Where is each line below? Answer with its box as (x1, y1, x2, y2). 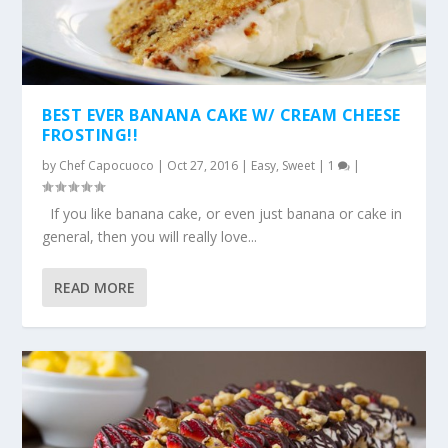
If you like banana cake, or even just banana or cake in (42, 204, 403, 224)
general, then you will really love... (42, 227, 258, 247)
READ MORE (54, 278, 136, 298)
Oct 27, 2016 (167, 157, 239, 175)
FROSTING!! (42, 124, 139, 147)
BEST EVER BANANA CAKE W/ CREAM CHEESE (42, 104, 401, 127)
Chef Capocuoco (59, 157, 155, 175)
